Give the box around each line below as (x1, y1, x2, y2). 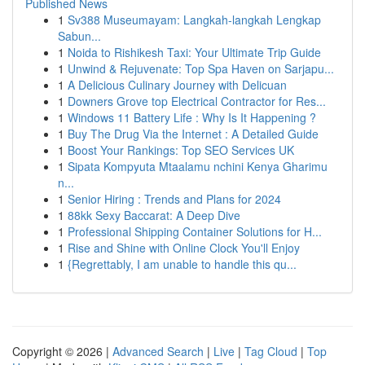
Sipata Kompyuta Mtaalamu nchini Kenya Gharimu (68, 158, 328, 174)
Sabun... (58, 28, 101, 44)
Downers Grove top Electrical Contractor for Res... (68, 93, 326, 109)
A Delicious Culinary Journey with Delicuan (68, 77, 287, 93)
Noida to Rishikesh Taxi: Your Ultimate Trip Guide (68, 44, 321, 60)
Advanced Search (112, 343, 204, 359)
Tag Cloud (244, 343, 297, 359)
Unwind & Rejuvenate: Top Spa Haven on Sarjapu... (68, 60, 334, 77)
